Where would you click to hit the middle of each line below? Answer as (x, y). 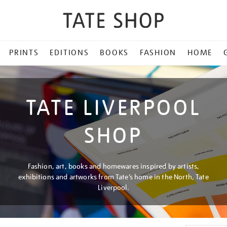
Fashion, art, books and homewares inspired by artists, (113, 166)
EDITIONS (69, 53)
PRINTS (24, 53)
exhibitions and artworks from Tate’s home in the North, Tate (113, 177)
